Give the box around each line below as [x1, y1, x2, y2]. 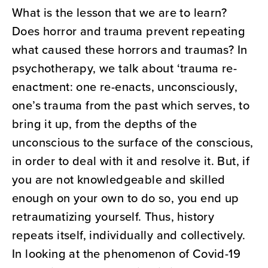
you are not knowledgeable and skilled [12, 170, 226, 188]
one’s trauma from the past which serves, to [12, 96, 250, 114]
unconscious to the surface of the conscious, [12, 133, 254, 151]
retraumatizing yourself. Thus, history [12, 208, 215, 226]
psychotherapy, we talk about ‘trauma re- [12, 59, 237, 77]
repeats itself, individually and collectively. [12, 226, 246, 244]
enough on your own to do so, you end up [12, 189, 239, 207]
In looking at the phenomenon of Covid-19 [12, 245, 240, 263]
